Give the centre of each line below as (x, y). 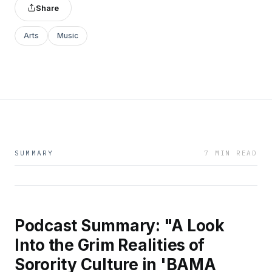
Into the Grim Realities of (110, 245)
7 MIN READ (231, 153)
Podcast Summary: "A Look (120, 225)
